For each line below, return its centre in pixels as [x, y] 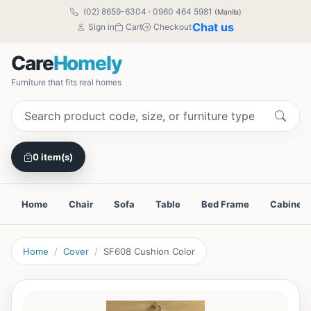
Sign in [101, 27]
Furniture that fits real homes [66, 82]
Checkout [172, 27]
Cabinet [288, 204]
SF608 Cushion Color [149, 251]
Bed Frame [225, 204]
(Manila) [228, 12]
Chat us [213, 27]
